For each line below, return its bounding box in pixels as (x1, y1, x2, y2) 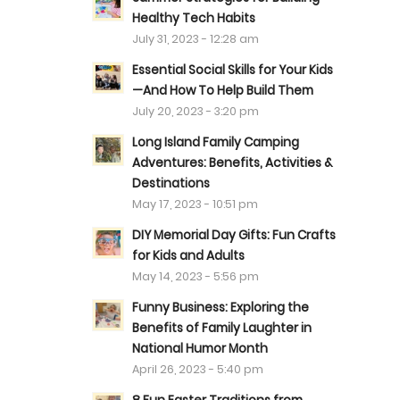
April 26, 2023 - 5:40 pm (132, 362, 264, 377)
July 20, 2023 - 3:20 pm (132, 104, 260, 119)
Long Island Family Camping (132, 134, 300, 151)
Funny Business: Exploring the (132, 299, 310, 316)
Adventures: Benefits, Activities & (132, 154, 333, 171)
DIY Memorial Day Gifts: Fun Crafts (132, 227, 337, 244)
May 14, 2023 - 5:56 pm (132, 269, 260, 284)
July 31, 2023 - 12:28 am (132, 31, 260, 46)
